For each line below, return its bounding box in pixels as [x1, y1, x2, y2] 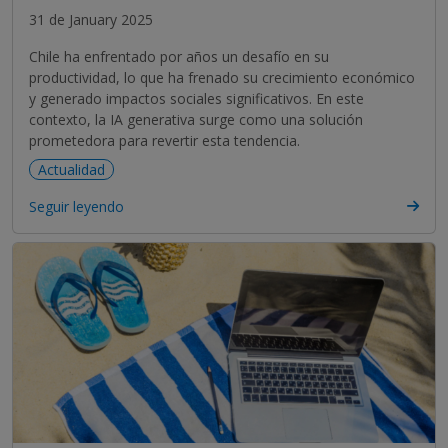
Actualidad [38, 159, 105, 179]
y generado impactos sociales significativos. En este [29, 88, 364, 108]
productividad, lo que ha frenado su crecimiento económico [29, 67, 415, 87]
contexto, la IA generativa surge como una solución [29, 109, 363, 129]
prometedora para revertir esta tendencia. [29, 130, 300, 150]
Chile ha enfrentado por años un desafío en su [29, 46, 329, 66]
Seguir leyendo [29, 196, 124, 216]
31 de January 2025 [29, 9, 153, 29]
